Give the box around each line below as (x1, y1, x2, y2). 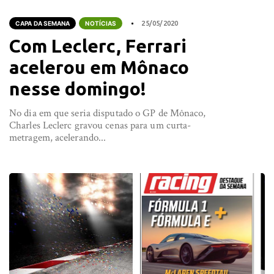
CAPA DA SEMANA (15, 20, 70, 27)
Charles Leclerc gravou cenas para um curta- (9, 119, 191, 132)
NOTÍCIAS (85, 20, 117, 27)
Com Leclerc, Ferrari (9, 35, 187, 56)
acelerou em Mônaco (9, 57, 189, 78)
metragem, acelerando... (9, 131, 106, 144)
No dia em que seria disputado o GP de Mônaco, (9, 106, 206, 120)
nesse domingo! (9, 78, 146, 99)
